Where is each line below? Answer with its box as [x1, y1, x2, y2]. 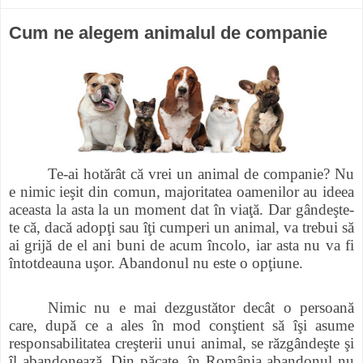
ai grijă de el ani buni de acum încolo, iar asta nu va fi [9, 236, 354, 254]
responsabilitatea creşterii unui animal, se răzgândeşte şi [9, 335, 354, 352]
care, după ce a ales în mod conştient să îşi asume [9, 317, 354, 335]
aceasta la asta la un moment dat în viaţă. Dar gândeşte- [9, 200, 354, 218]
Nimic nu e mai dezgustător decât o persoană [48, 299, 354, 317]
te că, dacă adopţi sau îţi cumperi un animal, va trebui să [9, 218, 354, 236]
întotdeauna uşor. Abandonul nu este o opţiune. [9, 254, 303, 271]
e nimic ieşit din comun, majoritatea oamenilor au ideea [9, 182, 354, 200]
